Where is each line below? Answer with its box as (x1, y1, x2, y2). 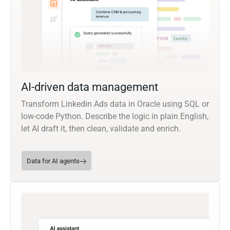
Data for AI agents (27, 157, 80, 165)
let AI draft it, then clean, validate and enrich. (21, 124, 181, 134)
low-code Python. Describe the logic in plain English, (21, 111, 208, 122)
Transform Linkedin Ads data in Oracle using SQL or (21, 99, 209, 109)
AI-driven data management (21, 81, 158, 94)
